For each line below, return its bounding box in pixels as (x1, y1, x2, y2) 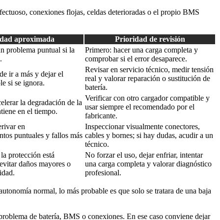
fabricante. (85, 111, 117, 120)
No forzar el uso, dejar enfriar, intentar (85, 151, 203, 160)
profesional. (85, 168, 121, 177)
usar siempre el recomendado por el (85, 103, 194, 111)
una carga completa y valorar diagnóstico (85, 160, 212, 168)
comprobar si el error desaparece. (85, 55, 187, 63)
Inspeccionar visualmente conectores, (85, 122, 200, 131)
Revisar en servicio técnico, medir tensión (85, 65, 214, 74)
